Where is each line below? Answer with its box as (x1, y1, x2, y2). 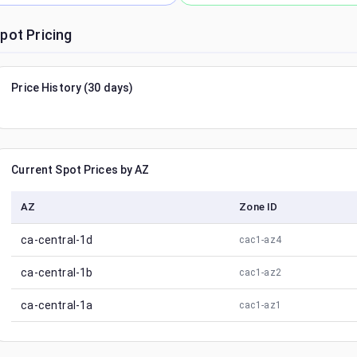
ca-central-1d (21, 233, 93, 246)
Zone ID (239, 201, 278, 213)
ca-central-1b (21, 266, 93, 279)
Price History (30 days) (11, 81, 134, 94)
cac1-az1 (239, 300, 282, 311)
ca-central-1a (21, 299, 93, 312)
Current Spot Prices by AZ (11, 163, 150, 176)
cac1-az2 (239, 267, 282, 278)
